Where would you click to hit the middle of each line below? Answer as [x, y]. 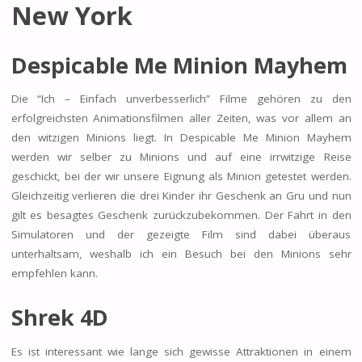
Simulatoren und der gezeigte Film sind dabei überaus [181, 235]
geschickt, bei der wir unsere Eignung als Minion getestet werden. [181, 177]
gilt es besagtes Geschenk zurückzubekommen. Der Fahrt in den [181, 215]
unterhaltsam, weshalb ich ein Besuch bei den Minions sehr [181, 254]
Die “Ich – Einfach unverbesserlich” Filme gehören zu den [181, 99]
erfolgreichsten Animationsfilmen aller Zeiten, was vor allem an [181, 118]
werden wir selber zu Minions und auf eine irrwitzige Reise [181, 157]
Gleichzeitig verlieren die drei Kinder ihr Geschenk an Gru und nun [181, 196]
